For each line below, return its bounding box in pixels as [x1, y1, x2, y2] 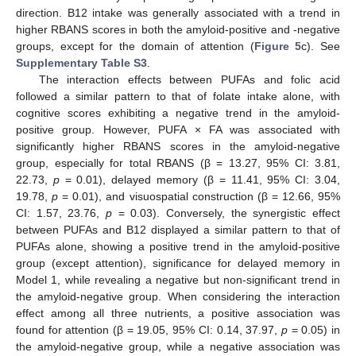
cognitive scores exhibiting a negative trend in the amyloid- [16, 106, 340, 120]
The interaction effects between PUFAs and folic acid [38, 73, 340, 87]
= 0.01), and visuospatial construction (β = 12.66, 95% [58, 190, 341, 203]
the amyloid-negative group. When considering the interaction [16, 290, 340, 304]
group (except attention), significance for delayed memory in [16, 257, 340, 270]
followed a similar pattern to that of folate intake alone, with [16, 90, 340, 103]
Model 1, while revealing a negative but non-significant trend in [16, 273, 340, 287]
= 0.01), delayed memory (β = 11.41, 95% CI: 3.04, [59, 173, 341, 187]
